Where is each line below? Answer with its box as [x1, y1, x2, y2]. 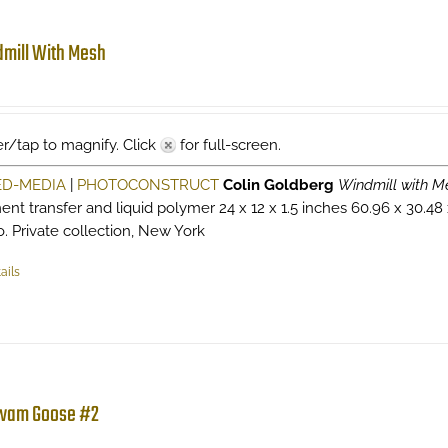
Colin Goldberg [222, 176, 334, 194]
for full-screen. [175, 136, 281, 154]
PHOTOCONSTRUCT [76, 176, 219, 194]
